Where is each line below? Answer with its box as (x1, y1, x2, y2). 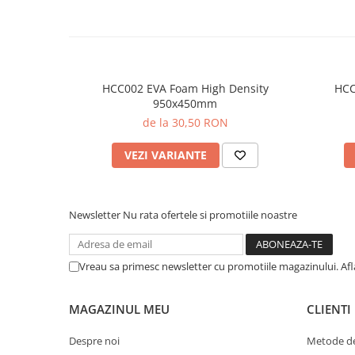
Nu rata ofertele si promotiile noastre (123, 208, 297, 222)
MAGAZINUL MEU (69, 301, 170, 317)
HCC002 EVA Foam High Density (101, 81, 269, 96)
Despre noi (69, 334, 120, 348)
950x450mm (153, 96, 217, 111)
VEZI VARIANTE (124, 147, 207, 162)
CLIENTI (307, 301, 351, 317)
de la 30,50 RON (142, 115, 228, 130)
